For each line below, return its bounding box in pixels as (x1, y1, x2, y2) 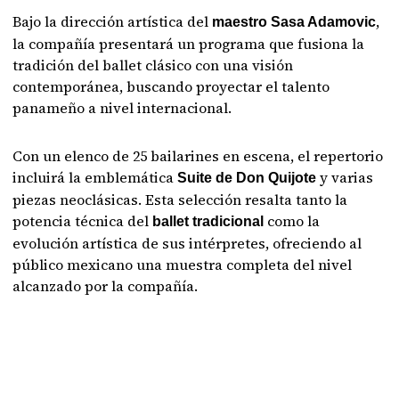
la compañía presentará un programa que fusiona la (12, 34, 365, 53)
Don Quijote (236, 170, 317, 185)
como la (264, 211, 321, 231)
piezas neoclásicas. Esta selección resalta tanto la (12, 190, 348, 209)
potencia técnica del (12, 211, 153, 231)
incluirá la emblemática (12, 167, 178, 187)
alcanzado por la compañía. (12, 276, 199, 296)
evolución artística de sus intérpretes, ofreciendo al (12, 233, 362, 253)
